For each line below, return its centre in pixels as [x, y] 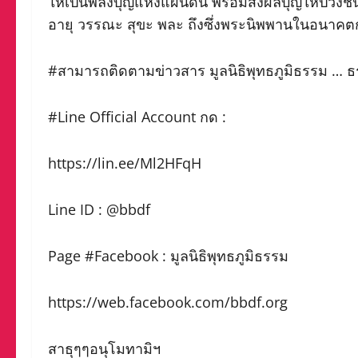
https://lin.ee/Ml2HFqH [125, 163]
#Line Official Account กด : [139, 116]
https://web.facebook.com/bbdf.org [168, 302]
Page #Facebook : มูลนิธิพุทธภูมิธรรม [168, 255]
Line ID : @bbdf [101, 209]
